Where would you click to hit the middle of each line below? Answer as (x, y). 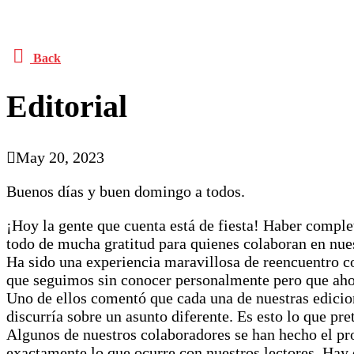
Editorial (67, 106)
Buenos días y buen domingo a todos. (126, 191)
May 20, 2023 (60, 157)
